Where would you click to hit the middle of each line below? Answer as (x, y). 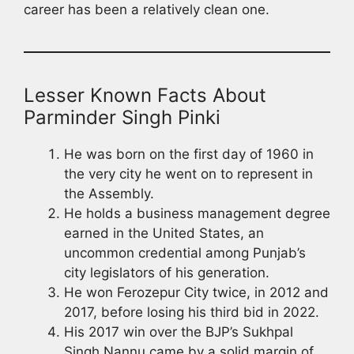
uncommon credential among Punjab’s (185, 252)
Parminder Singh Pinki (122, 117)
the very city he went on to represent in (188, 173)
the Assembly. (109, 193)
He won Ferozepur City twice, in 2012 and (196, 292)
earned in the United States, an (164, 233)
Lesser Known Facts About (145, 95)
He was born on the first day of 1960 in (189, 154)
